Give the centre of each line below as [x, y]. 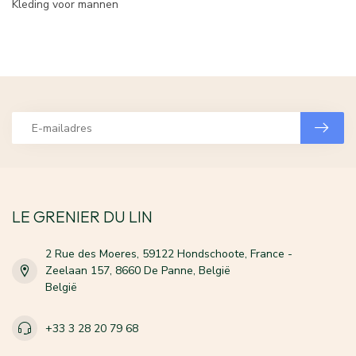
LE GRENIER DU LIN [82, 217]
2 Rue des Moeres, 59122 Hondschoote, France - [169, 254]
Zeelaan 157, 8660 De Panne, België [138, 271]
